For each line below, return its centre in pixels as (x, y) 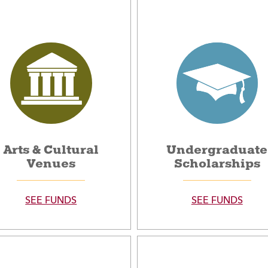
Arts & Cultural (51, 150)
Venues (51, 164)
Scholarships (217, 164)
